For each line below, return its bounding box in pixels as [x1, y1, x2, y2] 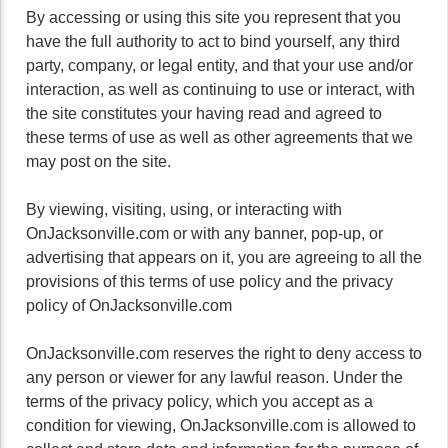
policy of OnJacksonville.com [26, 297, 232, 314]
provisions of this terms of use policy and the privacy [26, 273, 393, 290]
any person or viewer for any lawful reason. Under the [26, 369, 403, 386]
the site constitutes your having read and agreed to [26, 105, 382, 122]
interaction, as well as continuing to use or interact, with [26, 81, 415, 98]
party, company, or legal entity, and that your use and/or [26, 57, 413, 74]
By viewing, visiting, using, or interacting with [26, 201, 342, 218]
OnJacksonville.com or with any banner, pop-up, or [26, 225, 383, 242]
